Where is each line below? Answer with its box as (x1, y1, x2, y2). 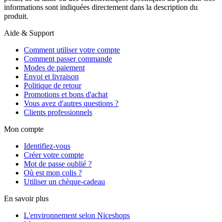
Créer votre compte (24, 150, 84, 159)
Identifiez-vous (24, 141, 70, 150)
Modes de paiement (24, 63, 85, 72)
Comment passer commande (24, 54, 112, 63)
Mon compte (4, 124, 44, 133)
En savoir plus (4, 194, 49, 203)
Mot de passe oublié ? (24, 159, 92, 168)
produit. (4, 11, 28, 20)
